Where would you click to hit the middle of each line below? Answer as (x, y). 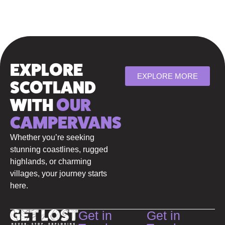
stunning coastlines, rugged (59, 149)
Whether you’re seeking (52, 137)
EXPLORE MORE (167, 76)
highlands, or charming (51, 161)
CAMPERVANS (66, 122)
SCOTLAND (53, 87)
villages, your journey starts (59, 173)
